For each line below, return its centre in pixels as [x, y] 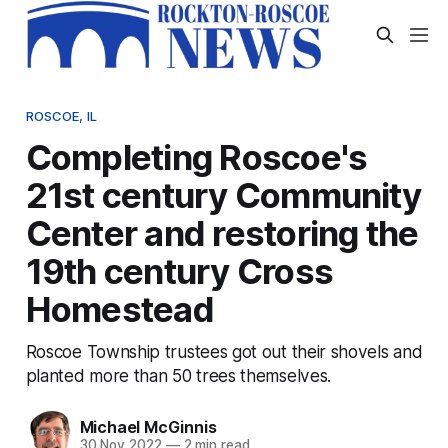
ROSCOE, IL [61, 115]
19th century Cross [179, 270]
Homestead [119, 308]
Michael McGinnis [148, 427]
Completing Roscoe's [196, 156]
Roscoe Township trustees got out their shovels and [224, 351]
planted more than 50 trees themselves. [178, 375]
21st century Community [223, 194]
